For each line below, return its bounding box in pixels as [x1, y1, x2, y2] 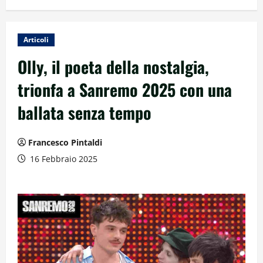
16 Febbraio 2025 [28, 153, 97, 164]
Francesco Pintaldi [28, 136, 102, 148]
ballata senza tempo [18, 100, 151, 124]
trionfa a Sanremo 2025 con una [18, 77, 232, 102]
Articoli [23, 34, 49, 45]
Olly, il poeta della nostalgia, [18, 54, 209, 79]
